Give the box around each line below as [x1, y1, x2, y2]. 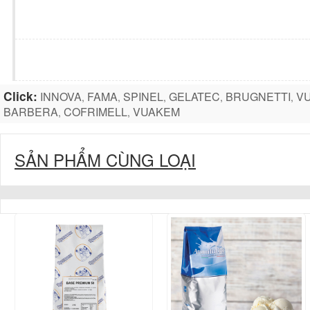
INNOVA [40, 88, 82, 104]
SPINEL [123, 88, 163, 104]
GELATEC [169, 88, 220, 104]
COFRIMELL [64, 103, 127, 120]
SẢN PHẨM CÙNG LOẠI [15, 147, 196, 172]
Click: [3, 87, 37, 104]
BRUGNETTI [226, 88, 291, 104]
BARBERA [3, 103, 58, 120]
